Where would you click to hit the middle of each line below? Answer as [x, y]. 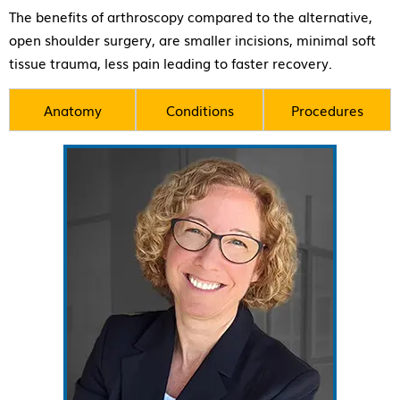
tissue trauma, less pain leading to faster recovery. [171, 62]
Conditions [200, 109]
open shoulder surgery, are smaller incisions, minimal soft [192, 39]
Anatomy [72, 109]
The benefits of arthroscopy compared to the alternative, [191, 16]
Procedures [327, 109]
